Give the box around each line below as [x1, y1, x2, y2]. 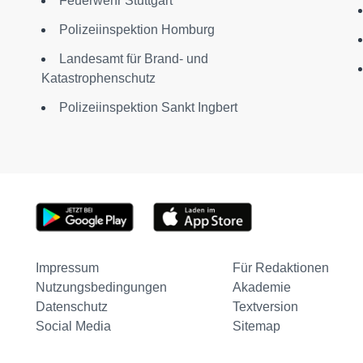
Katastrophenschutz [41, 71, 156, 85]
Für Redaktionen [232, 261, 329, 275]
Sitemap [232, 319, 280, 333]
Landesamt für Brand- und [58, 52, 208, 66]
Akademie [232, 280, 291, 294]
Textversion [232, 300, 298, 314]
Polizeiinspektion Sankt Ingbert [58, 100, 237, 114]
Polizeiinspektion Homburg [58, 23, 215, 36]
